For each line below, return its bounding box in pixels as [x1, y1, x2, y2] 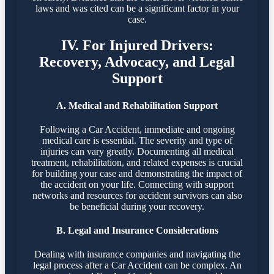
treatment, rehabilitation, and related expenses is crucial [31, 157, 243, 168]
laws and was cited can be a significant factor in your [35, 3, 239, 14]
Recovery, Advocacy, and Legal [39, 54, 235, 70]
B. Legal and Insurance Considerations [56, 225, 218, 236]
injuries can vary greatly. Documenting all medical [40, 146, 234, 157]
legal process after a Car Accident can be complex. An [32, 260, 242, 271]
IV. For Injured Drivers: [61, 37, 213, 54]
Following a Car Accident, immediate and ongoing [39, 124, 235, 135]
